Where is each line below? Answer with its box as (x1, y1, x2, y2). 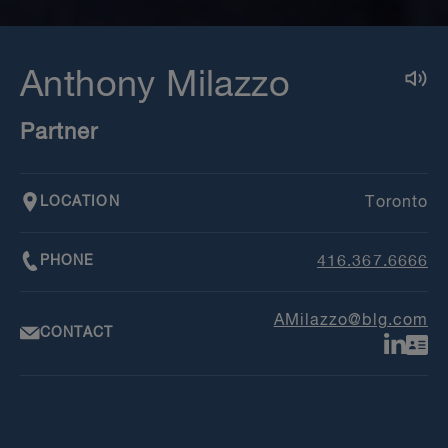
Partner (20, 122, 98, 145)
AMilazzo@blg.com (273, 313, 428, 330)
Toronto (365, 195, 428, 212)
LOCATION (40, 194, 120, 209)
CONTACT (40, 325, 114, 340)
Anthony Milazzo (20, 68, 290, 105)
